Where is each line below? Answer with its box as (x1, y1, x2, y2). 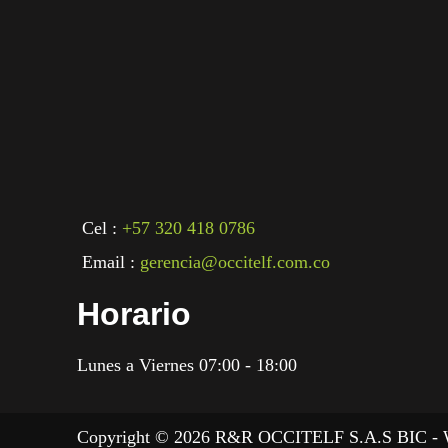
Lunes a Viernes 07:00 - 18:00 (77, 354, 297, 375)
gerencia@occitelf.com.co (140, 251, 330, 272)
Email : (82, 251, 140, 272)
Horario (77, 295, 191, 332)
